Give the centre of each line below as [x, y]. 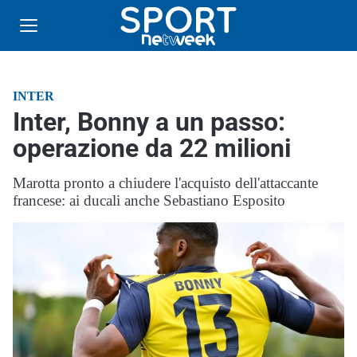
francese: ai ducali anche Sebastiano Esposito [149, 200]
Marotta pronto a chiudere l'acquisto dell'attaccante [165, 183]
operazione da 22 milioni [152, 148]
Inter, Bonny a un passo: [149, 122]
